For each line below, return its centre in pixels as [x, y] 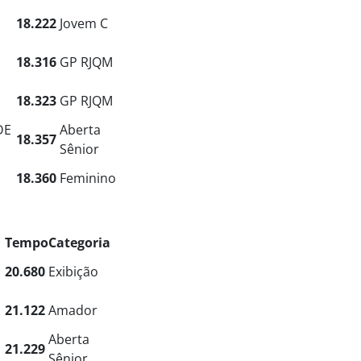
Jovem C [84, 24]
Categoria [79, 243]
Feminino [88, 178]
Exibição [73, 272]
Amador [73, 311]
